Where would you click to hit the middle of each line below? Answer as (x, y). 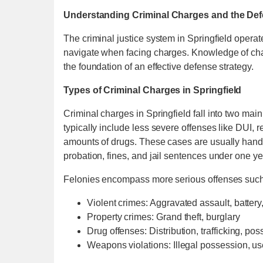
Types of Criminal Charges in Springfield (153, 90)
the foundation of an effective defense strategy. (159, 66)
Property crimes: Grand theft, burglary (163, 217)
